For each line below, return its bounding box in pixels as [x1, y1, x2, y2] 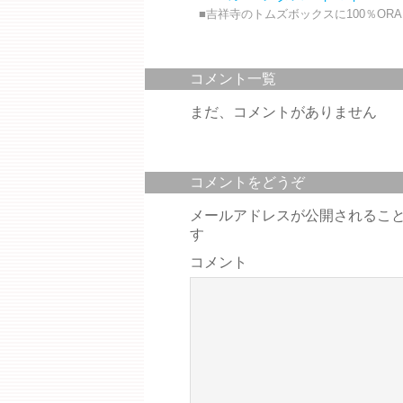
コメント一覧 [190, 70, 276, 86]
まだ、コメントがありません [190, 103, 377, 120]
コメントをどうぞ [190, 174, 305, 190]
